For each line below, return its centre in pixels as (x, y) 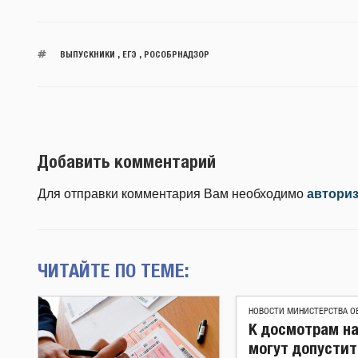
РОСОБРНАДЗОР (176, 54)
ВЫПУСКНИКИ (87, 54)
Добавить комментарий (127, 161)
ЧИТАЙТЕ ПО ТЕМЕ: (113, 270)
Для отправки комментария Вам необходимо (172, 194)
